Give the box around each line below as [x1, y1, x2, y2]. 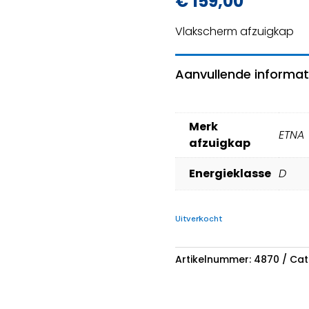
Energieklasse [188, 165, 271, 181]
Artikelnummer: [175, 252, 254, 266]
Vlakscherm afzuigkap [175, 23, 294, 39]
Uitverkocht [175, 213, 222, 224]
